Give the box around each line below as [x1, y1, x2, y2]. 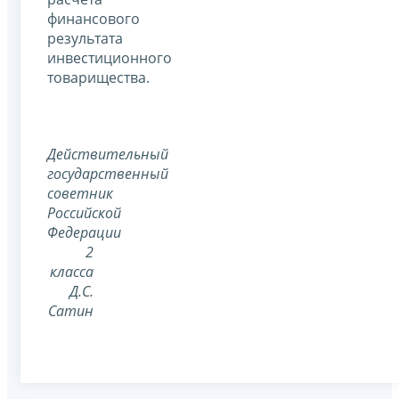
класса [50, 261, 94, 281]
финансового [47, 8, 140, 28]
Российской [47, 202, 121, 223]
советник [47, 183, 113, 203]
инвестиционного [47, 47, 172, 68]
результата [47, 28, 123, 48]
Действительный [47, 143, 168, 164]
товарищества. [47, 67, 150, 87]
